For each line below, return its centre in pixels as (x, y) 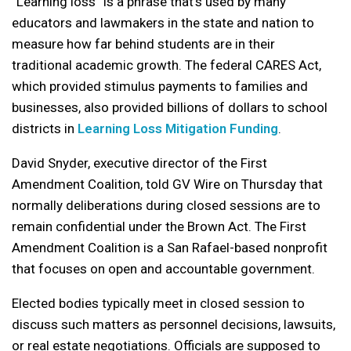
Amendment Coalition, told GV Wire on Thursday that (167, 184)
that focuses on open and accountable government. (163, 268)
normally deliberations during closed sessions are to (166, 205)
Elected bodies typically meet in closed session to (158, 303)
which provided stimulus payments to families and (160, 86)
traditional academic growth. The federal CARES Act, (166, 65)
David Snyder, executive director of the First (139, 163)
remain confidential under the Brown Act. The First (159, 226)
